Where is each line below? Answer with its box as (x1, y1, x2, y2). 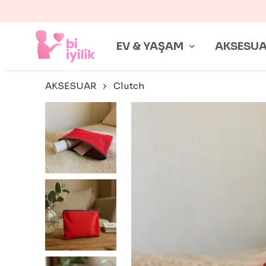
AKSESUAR (45, 80, 96, 91)
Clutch (113, 80, 144, 91)
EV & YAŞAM (116, 39, 183, 53)
